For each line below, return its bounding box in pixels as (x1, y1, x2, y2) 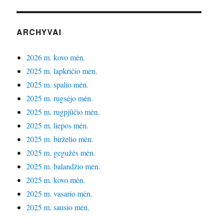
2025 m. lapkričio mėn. (26, 66, 98, 76)
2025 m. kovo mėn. (26, 175, 86, 185)
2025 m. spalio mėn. (26, 79, 89, 90)
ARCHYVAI (17, 26, 61, 38)
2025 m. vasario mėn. (26, 188, 93, 199)
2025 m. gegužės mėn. (26, 147, 96, 158)
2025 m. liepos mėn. (26, 120, 89, 131)
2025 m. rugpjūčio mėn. (26, 107, 100, 117)
